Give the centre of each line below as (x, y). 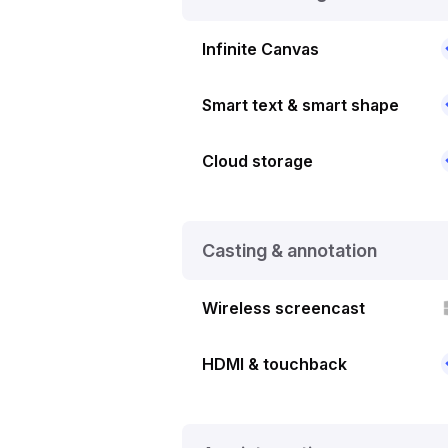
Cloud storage (257, 160)
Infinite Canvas (260, 48)
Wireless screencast (283, 307)
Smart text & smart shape (300, 104)
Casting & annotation (289, 250)
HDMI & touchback (274, 363)
